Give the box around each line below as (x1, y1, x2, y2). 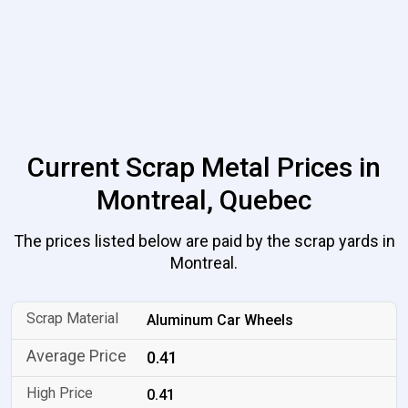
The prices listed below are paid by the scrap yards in (13, 231, 395, 250)
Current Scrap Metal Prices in (27, 151, 381, 183)
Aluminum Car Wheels (147, 311, 294, 329)
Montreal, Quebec (97, 184, 311, 216)
